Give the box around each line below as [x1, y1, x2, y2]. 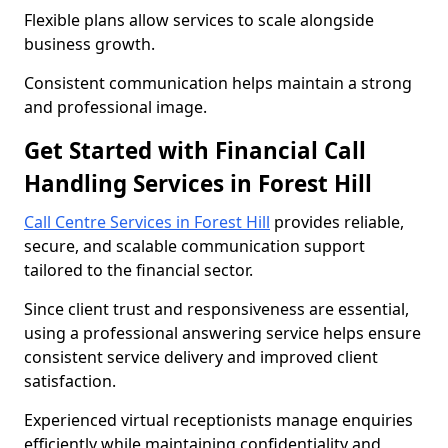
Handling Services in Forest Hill [24, 168, 372, 199]
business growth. [24, 33, 155, 55]
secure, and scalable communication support [24, 235, 365, 257]
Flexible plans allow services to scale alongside [24, 9, 374, 31]
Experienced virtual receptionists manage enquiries [24, 409, 413, 431]
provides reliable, [270, 211, 404, 233]
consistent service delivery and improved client [24, 346, 378, 368]
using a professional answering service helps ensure [24, 322, 421, 344]
